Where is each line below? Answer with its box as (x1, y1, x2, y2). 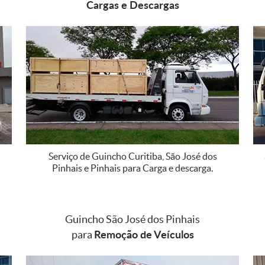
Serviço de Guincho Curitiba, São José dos (48, 150, 217, 161)
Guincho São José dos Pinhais (65, 212, 200, 225)
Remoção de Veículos (93, 226, 194, 242)
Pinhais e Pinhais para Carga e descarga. (52, 162, 213, 173)
